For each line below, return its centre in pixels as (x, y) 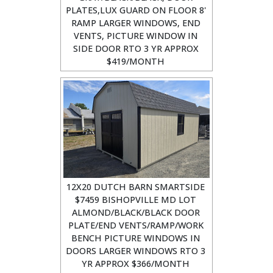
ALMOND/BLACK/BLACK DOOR (136, 212)
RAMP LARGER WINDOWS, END (136, 23)
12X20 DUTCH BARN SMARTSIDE (136, 187)
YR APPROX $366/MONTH (136, 264)
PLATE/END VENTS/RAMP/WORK (136, 225)
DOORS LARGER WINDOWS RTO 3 (136, 251)
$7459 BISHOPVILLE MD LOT (136, 200)
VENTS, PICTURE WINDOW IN (136, 36)
